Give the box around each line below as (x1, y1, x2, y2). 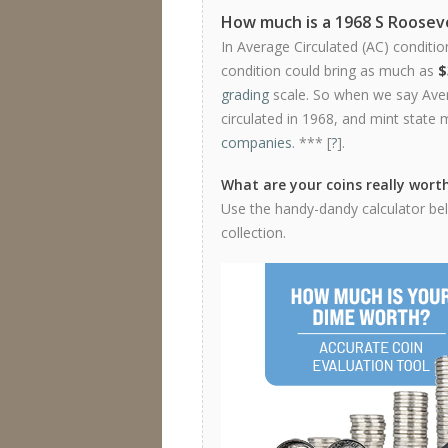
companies (221, 133, 292, 152)
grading (221, 85, 269, 104)
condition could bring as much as (221, 61, 438, 80)
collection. (221, 223, 286, 242)
